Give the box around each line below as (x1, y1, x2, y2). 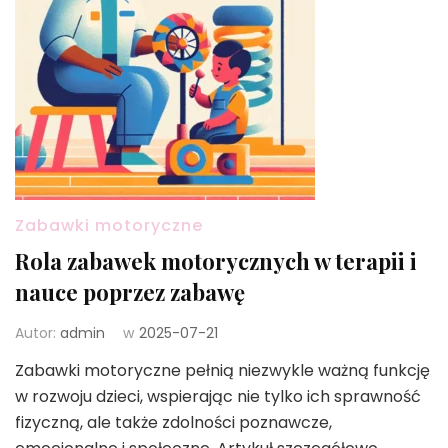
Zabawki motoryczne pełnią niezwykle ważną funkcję (15, 358, 430, 382)
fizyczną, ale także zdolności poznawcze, (15, 410, 332, 434)
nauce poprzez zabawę (15, 276, 245, 307)
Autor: (15, 322, 60, 343)
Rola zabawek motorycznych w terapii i (15, 245, 417, 276)
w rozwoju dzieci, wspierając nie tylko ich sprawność (15, 384, 421, 408)
